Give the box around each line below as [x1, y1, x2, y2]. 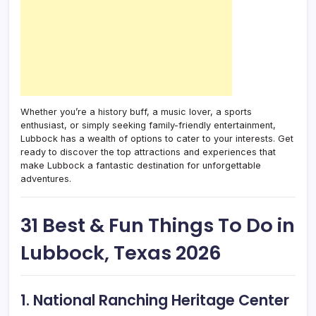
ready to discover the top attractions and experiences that [20, 146, 276, 157]
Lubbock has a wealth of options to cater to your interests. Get [20, 133, 293, 144]
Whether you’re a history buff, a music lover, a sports [20, 106, 252, 117]
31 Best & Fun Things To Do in [20, 211, 295, 239]
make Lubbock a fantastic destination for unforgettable [20, 159, 261, 171]
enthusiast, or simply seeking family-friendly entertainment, [20, 119, 276, 130]
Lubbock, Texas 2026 [20, 238, 221, 267]
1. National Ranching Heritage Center [20, 289, 289, 310]
